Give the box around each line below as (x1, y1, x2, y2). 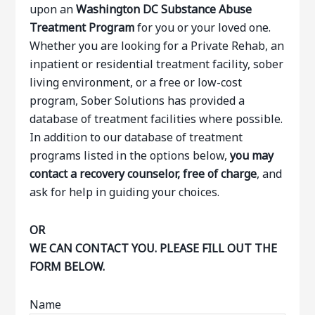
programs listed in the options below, (30, 148, 231, 163)
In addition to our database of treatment (30, 129, 243, 145)
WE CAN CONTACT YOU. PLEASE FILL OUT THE (30, 240, 278, 256)
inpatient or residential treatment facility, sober (30, 56, 284, 72)
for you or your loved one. (134, 20, 271, 35)
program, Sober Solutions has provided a (30, 93, 245, 108)
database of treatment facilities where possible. (30, 111, 283, 127)
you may (230, 148, 274, 163)
